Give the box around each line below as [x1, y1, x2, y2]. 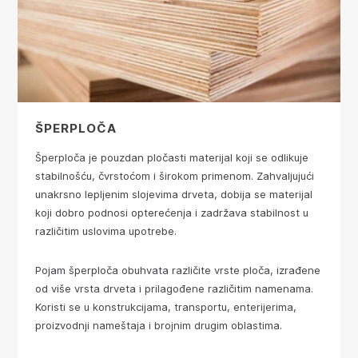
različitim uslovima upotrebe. [35, 225, 177, 237]
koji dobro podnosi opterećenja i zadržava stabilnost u [35, 206, 308, 219]
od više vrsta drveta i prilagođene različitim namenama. [35, 282, 313, 295]
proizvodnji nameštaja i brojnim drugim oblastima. [35, 319, 282, 332]
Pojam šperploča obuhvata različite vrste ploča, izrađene [35, 264, 320, 276]
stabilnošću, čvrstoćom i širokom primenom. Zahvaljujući [35, 169, 314, 182]
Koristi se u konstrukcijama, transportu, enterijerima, [35, 300, 296, 313]
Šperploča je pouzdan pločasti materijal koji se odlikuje [35, 151, 308, 164]
